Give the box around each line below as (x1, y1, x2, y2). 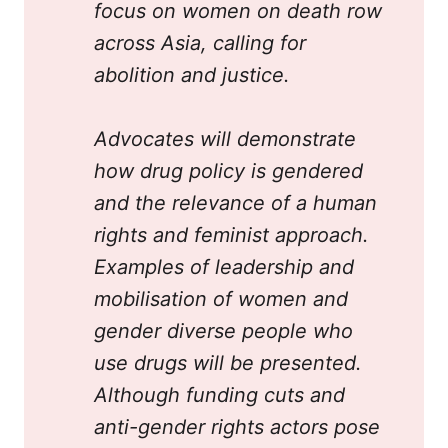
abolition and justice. (94, 62, 290, 87)
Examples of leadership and (94, 254, 354, 279)
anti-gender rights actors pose (94, 414, 380, 439)
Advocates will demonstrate (94, 126, 356, 151)
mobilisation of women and (94, 286, 348, 311)
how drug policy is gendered (94, 158, 363, 183)
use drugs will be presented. (94, 350, 362, 375)
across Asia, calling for (94, 30, 306, 55)
